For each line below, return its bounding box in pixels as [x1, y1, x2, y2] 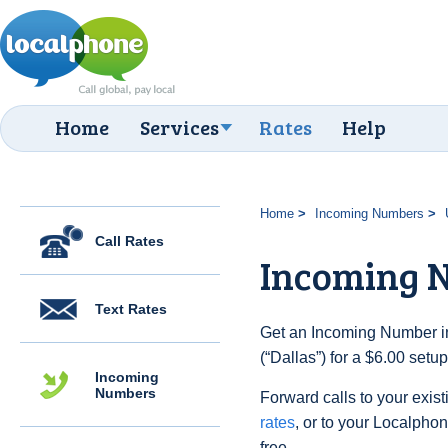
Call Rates [95, 233, 164, 249]
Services [140, 113, 219, 141]
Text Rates [95, 301, 167, 317]
